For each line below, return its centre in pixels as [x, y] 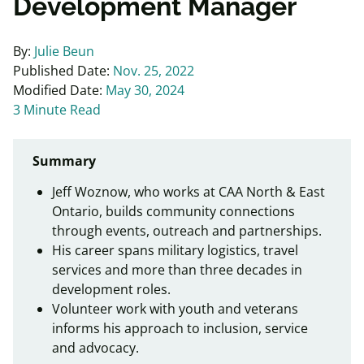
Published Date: [63, 71]
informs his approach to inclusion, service [180, 328]
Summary [64, 161]
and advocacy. [95, 348]
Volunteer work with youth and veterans [175, 309]
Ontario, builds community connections [173, 211]
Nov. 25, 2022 [154, 71]
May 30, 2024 [145, 90]
